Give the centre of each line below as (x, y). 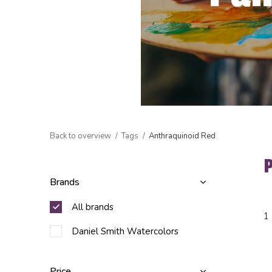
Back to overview (80, 136)
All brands (93, 207)
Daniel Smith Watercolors (125, 231)
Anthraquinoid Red (182, 136)
